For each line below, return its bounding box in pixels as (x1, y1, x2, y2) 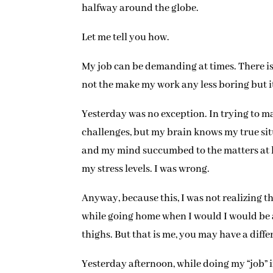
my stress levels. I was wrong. (82, 162, 210, 175)
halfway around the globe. (82, 1, 199, 15)
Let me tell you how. (82, 30, 170, 44)
